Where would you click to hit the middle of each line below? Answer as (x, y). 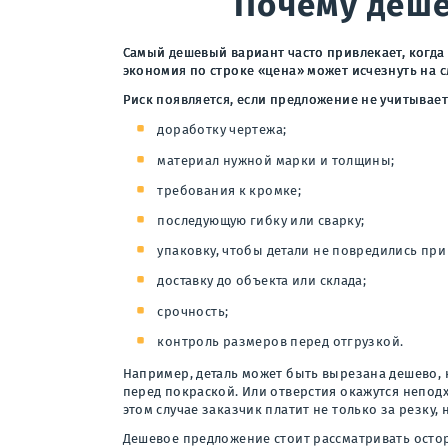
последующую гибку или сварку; (261, 221)
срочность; (193, 311)
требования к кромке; (229, 190)
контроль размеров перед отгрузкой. (280, 341)
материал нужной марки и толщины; (276, 160)
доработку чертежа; (222, 130)
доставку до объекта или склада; (262, 281)
